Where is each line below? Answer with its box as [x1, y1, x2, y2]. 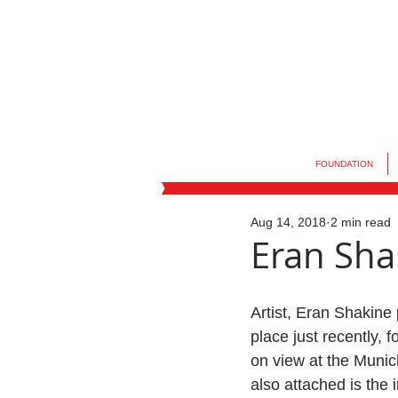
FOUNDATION [314, 159, 373, 169]
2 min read [330, 214, 391, 229]
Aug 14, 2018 [251, 214, 326, 229]
